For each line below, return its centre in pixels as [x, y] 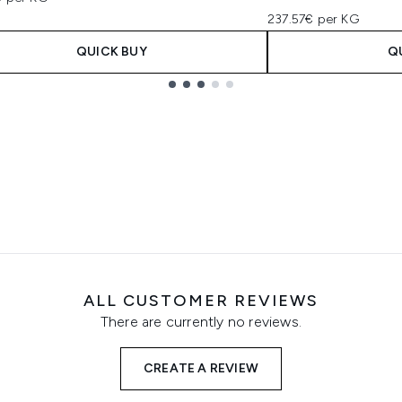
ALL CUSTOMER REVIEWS [201, 301]
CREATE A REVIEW [201, 368]
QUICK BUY [112, 52]
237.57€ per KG [313, 19]
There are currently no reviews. [201, 322]
